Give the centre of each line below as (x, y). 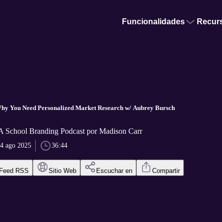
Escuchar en (114, 171)
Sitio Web (62, 171)
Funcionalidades (153, 22)
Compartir (166, 171)
